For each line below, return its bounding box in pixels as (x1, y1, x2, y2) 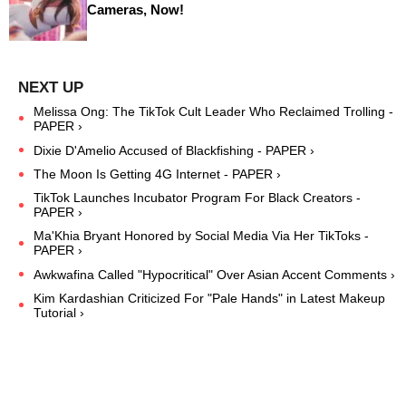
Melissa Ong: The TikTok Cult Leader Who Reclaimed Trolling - (34, 103, 393, 119)
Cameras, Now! (86, 2, 184, 18)
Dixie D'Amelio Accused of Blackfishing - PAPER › (34, 142, 314, 158)
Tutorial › (34, 305, 84, 321)
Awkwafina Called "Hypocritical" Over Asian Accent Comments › (34, 267, 395, 283)
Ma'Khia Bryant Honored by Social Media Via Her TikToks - (34, 228, 369, 244)
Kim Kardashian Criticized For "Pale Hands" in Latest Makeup (34, 291, 385, 306)
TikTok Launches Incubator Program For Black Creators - (34, 190, 361, 206)
